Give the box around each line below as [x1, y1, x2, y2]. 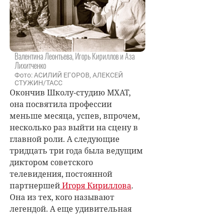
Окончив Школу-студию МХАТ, [10, 87, 131, 98]
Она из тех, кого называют [10, 192, 114, 202]
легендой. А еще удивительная [10, 203, 132, 214]
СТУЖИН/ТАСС [15, 79, 62, 87]
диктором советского [10, 157, 93, 168]
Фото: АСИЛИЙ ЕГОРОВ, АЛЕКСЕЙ [15, 71, 123, 79]
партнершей [10, 180, 60, 191]
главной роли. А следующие [10, 134, 120, 144]
